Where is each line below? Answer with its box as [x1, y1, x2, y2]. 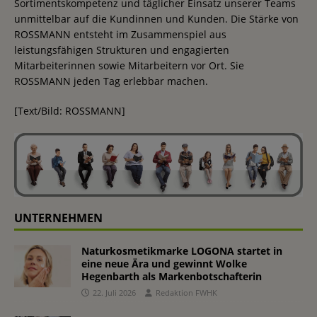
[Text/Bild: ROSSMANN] [14, 103, 125, 117]
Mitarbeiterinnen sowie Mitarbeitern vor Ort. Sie [14, 58, 244, 72]
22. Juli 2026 [93, 287, 136, 299]
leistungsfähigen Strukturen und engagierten [14, 42, 229, 57]
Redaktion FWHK [156, 287, 217, 299]
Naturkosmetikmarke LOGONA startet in [81, 244, 282, 258]
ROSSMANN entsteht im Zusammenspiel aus [14, 27, 226, 41]
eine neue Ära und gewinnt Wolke [81, 257, 247, 271]
